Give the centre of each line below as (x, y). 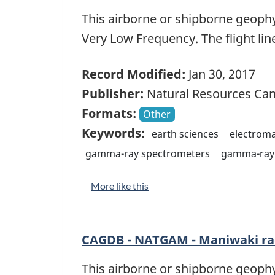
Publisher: (113, 94)
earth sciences (185, 134)
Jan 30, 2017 (220, 74)
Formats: (109, 114)
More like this (120, 186)
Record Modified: (134, 74)
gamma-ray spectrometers (148, 154)
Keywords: (113, 133)
